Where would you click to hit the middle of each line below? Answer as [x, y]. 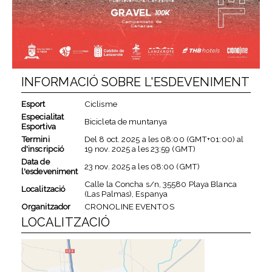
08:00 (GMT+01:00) [198, 139]
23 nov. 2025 [107, 167]
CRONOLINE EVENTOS [129, 207]
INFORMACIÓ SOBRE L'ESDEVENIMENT [135, 82]
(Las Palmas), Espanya [126, 194]
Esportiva [38, 127]
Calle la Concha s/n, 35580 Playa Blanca [160, 184]
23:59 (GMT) [173, 149]
